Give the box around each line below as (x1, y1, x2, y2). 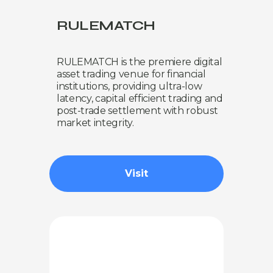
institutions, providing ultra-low (57, 80, 202, 92)
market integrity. (57, 116, 134, 129)
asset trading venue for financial (57, 68, 206, 80)
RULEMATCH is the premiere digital (57, 55, 222, 68)
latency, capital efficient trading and (57, 92, 223, 104)
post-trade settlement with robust (57, 104, 218, 116)
